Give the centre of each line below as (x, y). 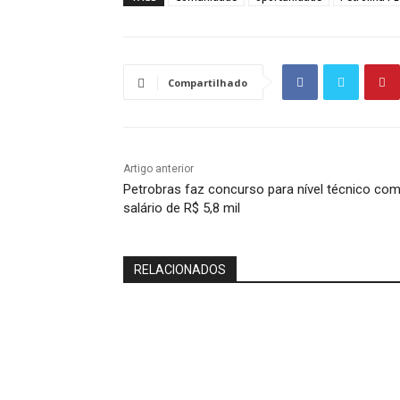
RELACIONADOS (180, 270)
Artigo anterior (158, 169)
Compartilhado (208, 83)
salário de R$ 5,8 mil (182, 208)
